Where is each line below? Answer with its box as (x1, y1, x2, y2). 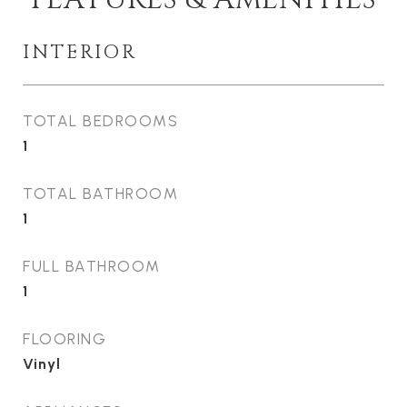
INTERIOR (23, 40, 137, 65)
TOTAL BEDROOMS (23, 112, 178, 130)
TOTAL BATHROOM (23, 184, 178, 203)
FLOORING (23, 330, 106, 348)
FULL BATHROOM (23, 257, 161, 275)
